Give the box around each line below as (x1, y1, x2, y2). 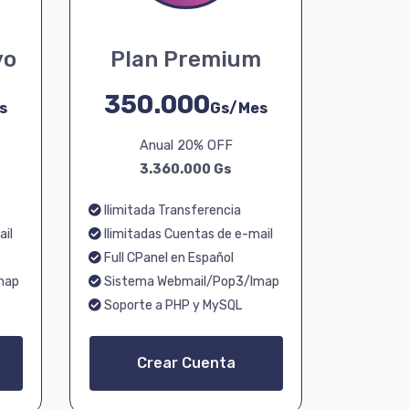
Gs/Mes (210, 100, 267, 117)
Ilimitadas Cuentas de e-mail (101, 226, 273, 242)
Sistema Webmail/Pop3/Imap (101, 274, 279, 289)
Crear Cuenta (136, 354, 236, 372)
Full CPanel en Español (101, 250, 234, 266)
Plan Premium (110, 47, 261, 72)
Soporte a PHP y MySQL (101, 298, 242, 313)
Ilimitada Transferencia (101, 203, 241, 218)
